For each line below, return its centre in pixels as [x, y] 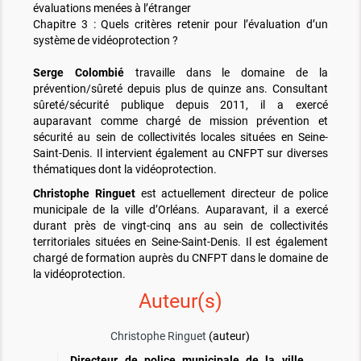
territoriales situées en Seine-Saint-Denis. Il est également [180, 242]
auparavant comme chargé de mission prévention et [180, 121]
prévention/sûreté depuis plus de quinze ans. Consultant [180, 89]
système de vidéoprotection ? [106, 41]
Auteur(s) [180, 301]
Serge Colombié [79, 73]
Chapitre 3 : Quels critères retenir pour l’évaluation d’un [180, 25]
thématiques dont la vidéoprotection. [125, 170]
